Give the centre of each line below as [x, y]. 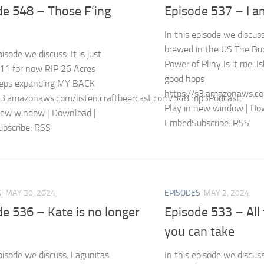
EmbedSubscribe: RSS [207, 123]
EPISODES [182, 193]
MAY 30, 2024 [30, 193]
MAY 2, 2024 [227, 193]
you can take [199, 231]
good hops [184, 78]
